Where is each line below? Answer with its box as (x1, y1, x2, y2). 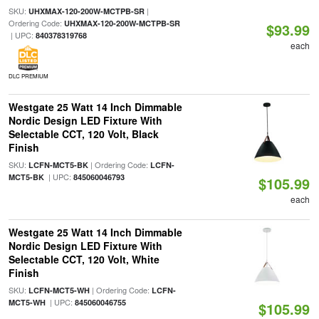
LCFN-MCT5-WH (28, 285, 90, 296)
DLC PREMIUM (8, 72, 48, 80)
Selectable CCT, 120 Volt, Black (8, 127, 159, 141)
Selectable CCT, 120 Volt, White (8, 252, 159, 266)
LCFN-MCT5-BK (28, 159, 88, 170)
